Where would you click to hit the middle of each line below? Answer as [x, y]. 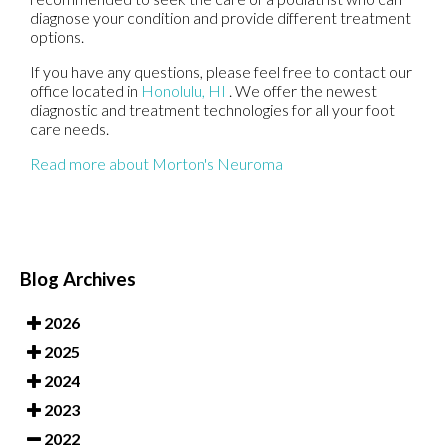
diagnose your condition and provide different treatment [220, 17]
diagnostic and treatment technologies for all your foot [212, 109]
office [49, 90]
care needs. [69, 128]
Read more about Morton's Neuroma [156, 163]
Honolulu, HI [183, 90]
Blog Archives [78, 278]
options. [57, 36]
